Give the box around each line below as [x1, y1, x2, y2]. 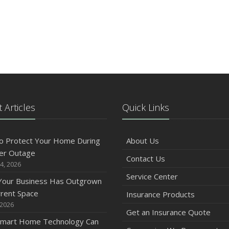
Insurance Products [126, 189, 195, 199]
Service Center [126, 171, 178, 181]
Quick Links [122, 101, 169, 113]
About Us [126, 135, 159, 146]
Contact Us [126, 153, 165, 164]
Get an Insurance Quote [126, 207, 211, 217]
